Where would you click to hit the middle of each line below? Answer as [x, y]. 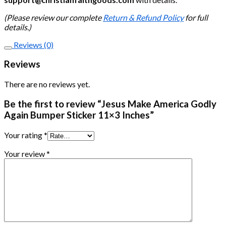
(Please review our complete [53, 17]
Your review [25, 153]
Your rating [24, 135]
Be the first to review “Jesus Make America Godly [110, 104]
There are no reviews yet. [47, 84]
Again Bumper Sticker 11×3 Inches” [79, 115]
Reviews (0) [33, 44]
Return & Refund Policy [143, 17]
